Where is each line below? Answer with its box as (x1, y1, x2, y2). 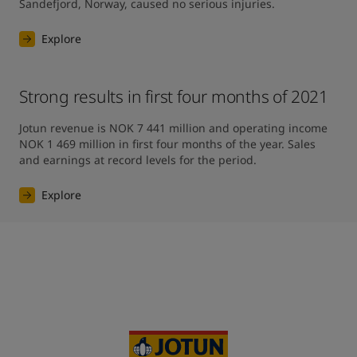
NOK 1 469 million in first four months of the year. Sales (19, 136, 316, 151)
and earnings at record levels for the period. (19, 152, 257, 167)
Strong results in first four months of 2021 (19, 85, 328, 108)
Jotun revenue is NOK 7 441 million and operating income (19, 120, 328, 135)
